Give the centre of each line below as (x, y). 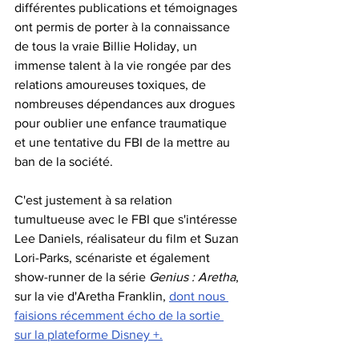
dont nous (199, 296)
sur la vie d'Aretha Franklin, (92, 296)
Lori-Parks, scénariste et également (114, 257)
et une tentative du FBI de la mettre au (124, 142)
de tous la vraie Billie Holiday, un (107, 46)
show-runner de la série (82, 276)
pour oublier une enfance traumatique (122, 123)
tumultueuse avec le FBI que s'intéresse (127, 219)
